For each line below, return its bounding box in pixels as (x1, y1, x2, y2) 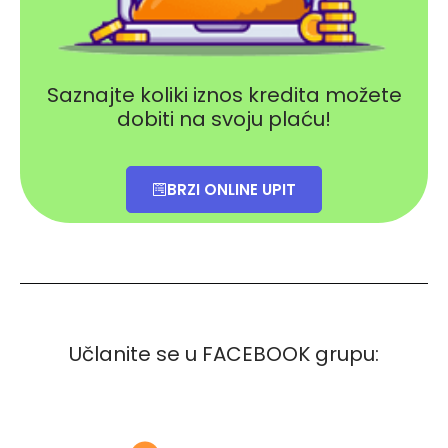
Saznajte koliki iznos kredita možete (46, 80, 402, 109)
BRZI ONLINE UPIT (167, 178, 296, 200)
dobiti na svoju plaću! (117, 104, 331, 133)
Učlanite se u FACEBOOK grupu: (69, 339, 379, 368)
